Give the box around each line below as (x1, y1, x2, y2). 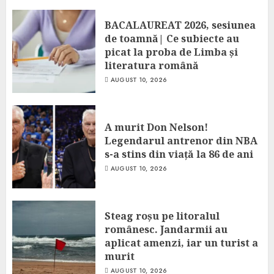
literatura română (105, 58, 199, 72)
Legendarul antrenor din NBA (105, 133, 257, 147)
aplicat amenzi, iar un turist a (105, 235, 258, 250)
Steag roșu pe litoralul (105, 209, 220, 223)
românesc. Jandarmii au (105, 222, 228, 236)
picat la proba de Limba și (105, 45, 238, 59)
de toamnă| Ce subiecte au (105, 31, 239, 45)
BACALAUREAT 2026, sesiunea (105, 18, 256, 32)
